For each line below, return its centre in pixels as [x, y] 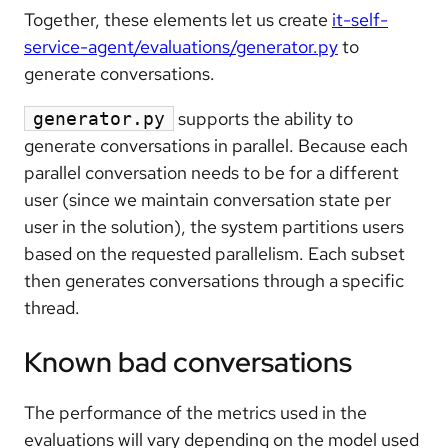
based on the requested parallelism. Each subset [214, 253]
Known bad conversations [188, 361]
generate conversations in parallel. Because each [216, 145]
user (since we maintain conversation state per [207, 199]
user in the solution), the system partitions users [214, 226]
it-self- [360, 19]
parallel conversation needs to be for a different [211, 172]
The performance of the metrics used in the [195, 412]
